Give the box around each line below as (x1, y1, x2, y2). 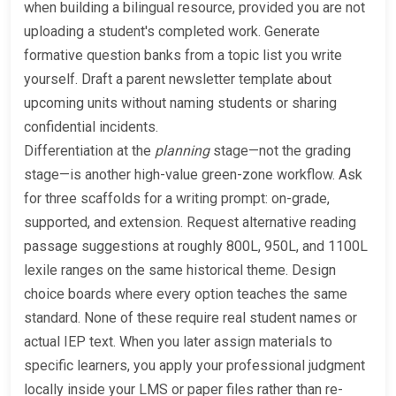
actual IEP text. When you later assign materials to (24, 333, 332, 351)
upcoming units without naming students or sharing (24, 95, 337, 112)
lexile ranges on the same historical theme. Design (24, 262, 336, 279)
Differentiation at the (24, 142, 155, 160)
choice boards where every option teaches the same (24, 286, 347, 303)
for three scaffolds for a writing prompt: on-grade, (24, 190, 330, 208)
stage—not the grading (209, 142, 351, 160)
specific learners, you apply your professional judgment (24, 357, 365, 375)
